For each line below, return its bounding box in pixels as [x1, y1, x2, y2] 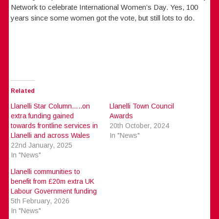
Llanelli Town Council [109, 102, 174, 110]
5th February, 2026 [11, 197, 70, 205]
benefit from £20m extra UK [11, 177, 95, 186]
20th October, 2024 [109, 122, 169, 130]
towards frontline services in [11, 122, 98, 130]
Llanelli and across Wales [11, 131, 90, 140]
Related [11, 88, 35, 95]
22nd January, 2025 [11, 141, 73, 150]
